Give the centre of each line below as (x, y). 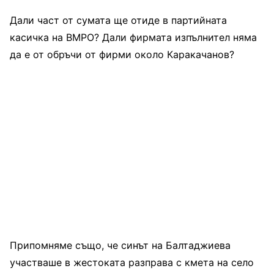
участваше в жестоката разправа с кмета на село (132, 262)
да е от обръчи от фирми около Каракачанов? (122, 54)
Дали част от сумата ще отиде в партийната (118, 20)
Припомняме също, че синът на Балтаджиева (120, 245)
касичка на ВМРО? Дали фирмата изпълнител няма (133, 37)
